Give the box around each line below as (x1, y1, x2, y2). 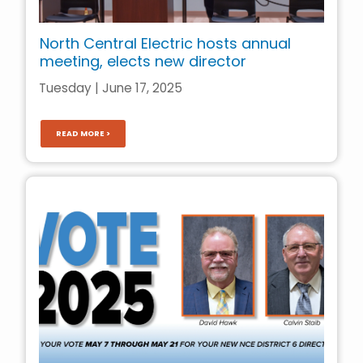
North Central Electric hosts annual (39, 33, 291, 54)
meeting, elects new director (39, 51, 246, 72)
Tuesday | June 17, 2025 (39, 79, 182, 96)
